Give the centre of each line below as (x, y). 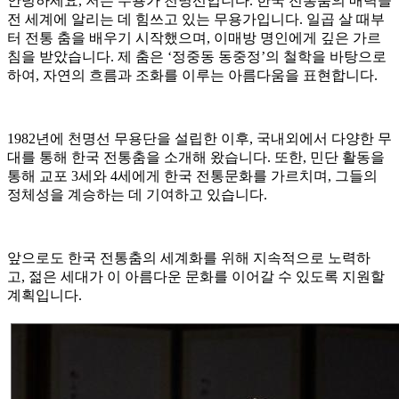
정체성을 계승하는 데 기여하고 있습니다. (137, 194)
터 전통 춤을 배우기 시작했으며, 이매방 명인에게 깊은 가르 (194, 37)
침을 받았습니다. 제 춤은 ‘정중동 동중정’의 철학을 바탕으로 (197, 56)
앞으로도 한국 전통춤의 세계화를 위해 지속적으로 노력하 (189, 257)
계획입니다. (46, 295)
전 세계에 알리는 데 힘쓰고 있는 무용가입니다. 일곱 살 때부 (196, 19)
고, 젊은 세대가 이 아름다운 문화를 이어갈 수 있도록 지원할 (196, 276)
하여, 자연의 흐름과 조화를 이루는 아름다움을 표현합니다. (192, 75)
